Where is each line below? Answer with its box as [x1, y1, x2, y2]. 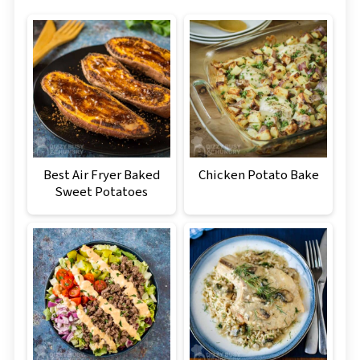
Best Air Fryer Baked [43, 165, 160, 185]
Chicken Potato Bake [198, 165, 319, 185]
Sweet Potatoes [55, 182, 149, 202]
